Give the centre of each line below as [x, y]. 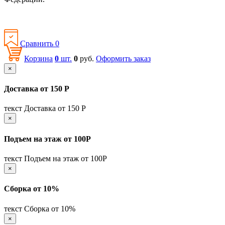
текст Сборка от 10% [40, 208]
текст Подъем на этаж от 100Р [55, 158]
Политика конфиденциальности [59, 16]
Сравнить [38, 43]
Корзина [38, 58]
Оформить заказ [123, 58]
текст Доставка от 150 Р [45, 108]
